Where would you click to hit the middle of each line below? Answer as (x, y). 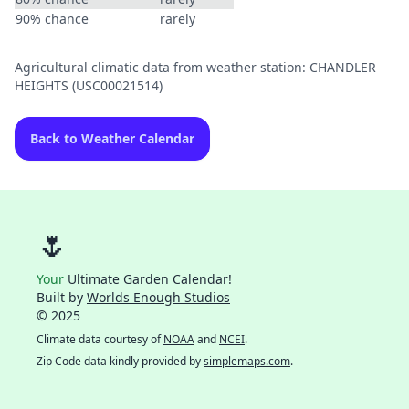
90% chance (52, 19)
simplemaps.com (247, 361)
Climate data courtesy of (100, 339)
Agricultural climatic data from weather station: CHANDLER (195, 67)
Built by (62, 297)
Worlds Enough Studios (158, 297)
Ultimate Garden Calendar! (148, 279)
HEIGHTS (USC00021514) (89, 85)
